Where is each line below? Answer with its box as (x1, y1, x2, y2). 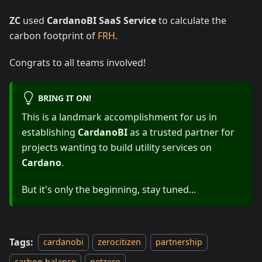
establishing (22, 125, 78, 139)
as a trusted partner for (127, 125, 235, 139)
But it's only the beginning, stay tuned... (22, 182, 196, 196)
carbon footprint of (9, 29, 98, 43)
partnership (155, 236, 202, 248)
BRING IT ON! (37, 92, 91, 104)
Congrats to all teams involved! (9, 56, 146, 70)
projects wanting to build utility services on (22, 140, 212, 154)
